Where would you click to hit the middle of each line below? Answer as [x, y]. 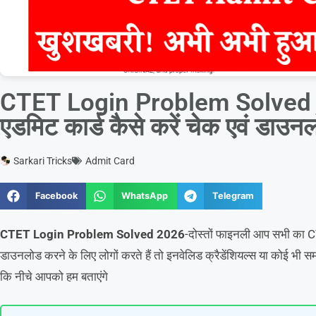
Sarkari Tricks [43, 160]
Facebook [56, 196]
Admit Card [110, 160]
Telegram [233, 196]
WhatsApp [145, 196]
